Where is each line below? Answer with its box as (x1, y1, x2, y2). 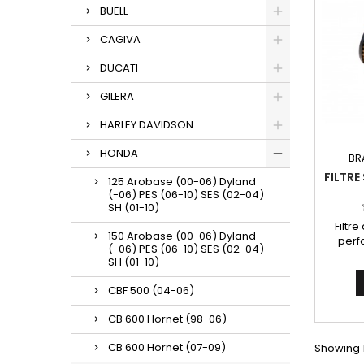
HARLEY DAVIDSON (100, 117, 193, 132)
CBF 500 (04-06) (108, 283, 194, 298)
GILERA (100, 89, 134, 104)
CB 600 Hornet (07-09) (108, 340, 226, 355)
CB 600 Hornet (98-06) (108, 311, 227, 327)
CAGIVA (100, 32, 141, 47)
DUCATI (100, 60, 138, 76)
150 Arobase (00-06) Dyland (108, 228, 256, 244)
